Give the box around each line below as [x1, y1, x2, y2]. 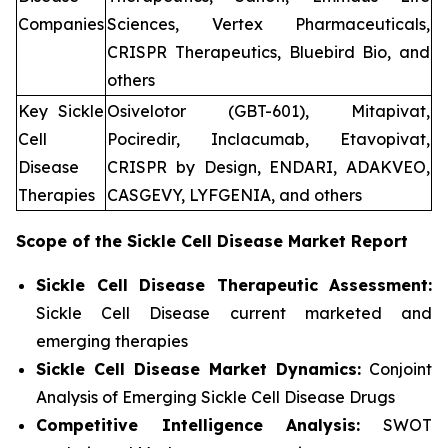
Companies [18, 14, 104, 35]
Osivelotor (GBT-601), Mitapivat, [107, 101, 430, 122]
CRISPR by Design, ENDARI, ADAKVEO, [107, 157, 430, 178]
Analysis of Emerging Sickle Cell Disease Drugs [36, 387, 395, 408]
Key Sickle [18, 101, 104, 122]
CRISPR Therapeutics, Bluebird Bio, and [107, 42, 430, 63]
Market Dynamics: [208, 359, 361, 380]
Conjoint [360, 359, 433, 380]
